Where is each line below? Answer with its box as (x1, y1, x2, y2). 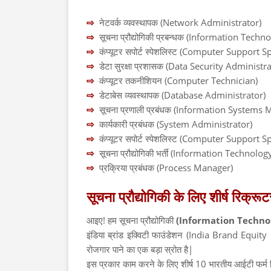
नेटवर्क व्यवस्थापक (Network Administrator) (99, 16, 261, 28)
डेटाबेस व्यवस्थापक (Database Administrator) (99, 89, 266, 101)
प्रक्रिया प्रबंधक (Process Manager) (99, 162, 233, 174)
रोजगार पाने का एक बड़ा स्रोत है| (87, 243, 193, 255)
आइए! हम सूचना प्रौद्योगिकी (87, 214, 177, 226)
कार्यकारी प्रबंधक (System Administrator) (99, 118, 252, 130)
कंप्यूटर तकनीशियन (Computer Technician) (99, 74, 258, 87)
